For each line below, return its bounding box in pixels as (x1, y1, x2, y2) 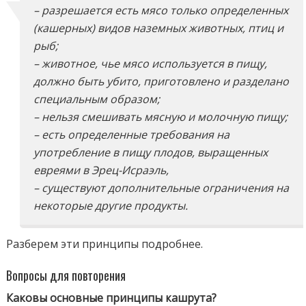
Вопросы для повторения (6, 266, 126, 284)
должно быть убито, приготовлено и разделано (33, 73, 290, 89)
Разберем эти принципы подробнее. (6, 236, 204, 251)
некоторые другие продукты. (33, 197, 189, 213)
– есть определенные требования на (33, 126, 230, 142)
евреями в (33, 162, 92, 178)
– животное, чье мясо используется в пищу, (33, 55, 268, 71)
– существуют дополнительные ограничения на (33, 180, 290, 195)
